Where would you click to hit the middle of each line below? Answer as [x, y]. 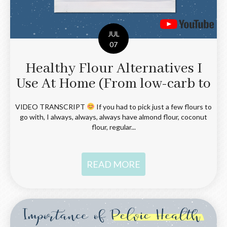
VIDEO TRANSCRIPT [51, 106]
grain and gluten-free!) [113, 99]
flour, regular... [113, 127]
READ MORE [113, 164]
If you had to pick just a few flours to [153, 106]
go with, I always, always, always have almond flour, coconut [113, 117]
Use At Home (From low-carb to [113, 84]
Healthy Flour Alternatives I [113, 68]
